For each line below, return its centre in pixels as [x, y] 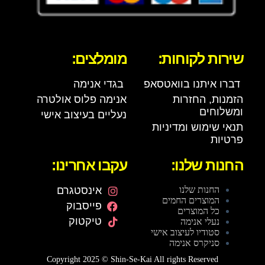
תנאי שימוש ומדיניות [198, 127]
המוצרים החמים [191, 201]
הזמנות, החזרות [208, 100]
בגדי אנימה [99, 84]
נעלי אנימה [200, 222]
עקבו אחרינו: [89, 165]
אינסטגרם [79, 191]
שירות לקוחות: [201, 59]
